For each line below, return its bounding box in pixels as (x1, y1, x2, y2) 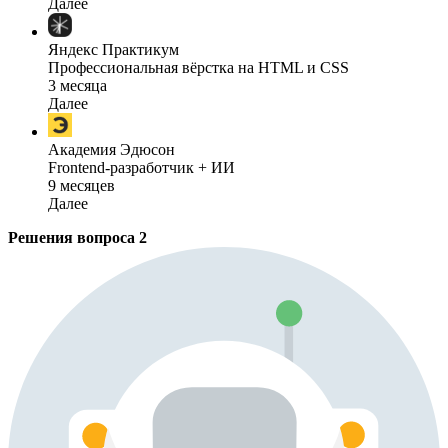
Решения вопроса (8, 228, 139, 246)
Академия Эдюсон (48, 140, 175, 158)
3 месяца (48, 76, 107, 94)
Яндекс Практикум (48, 40, 179, 58)
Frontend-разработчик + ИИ (48, 158, 235, 176)
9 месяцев (48, 176, 115, 194)
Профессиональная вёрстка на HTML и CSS (48, 58, 349, 76)
